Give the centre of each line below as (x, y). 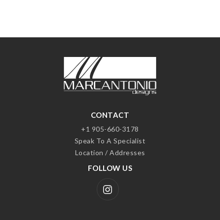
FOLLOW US (110, 168)
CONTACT (110, 115)
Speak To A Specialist (110, 140)
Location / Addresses (110, 152)
